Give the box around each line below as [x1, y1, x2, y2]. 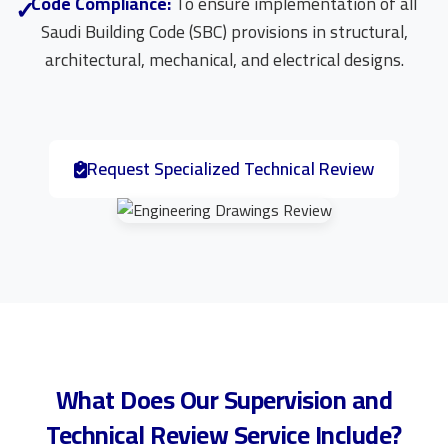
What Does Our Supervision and [55, 376, 393, 424]
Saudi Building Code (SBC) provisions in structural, [40, 15, 408, 48]
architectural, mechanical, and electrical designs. [44, 43, 404, 76]
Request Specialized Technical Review [87, 152, 374, 185]
